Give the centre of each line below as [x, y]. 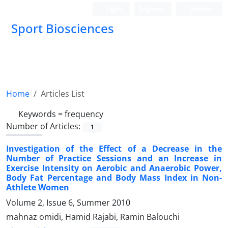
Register [151, 9]
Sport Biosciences [63, 28]
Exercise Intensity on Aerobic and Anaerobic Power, [114, 168]
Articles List [63, 94]
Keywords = [41, 114]
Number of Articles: [44, 126]
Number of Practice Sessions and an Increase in [114, 159]
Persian [202, 9]
